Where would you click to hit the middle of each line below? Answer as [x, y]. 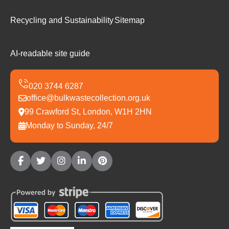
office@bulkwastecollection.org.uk [88, 98]
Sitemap [130, 20]
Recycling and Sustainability [62, 20]
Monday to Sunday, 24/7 [69, 126]
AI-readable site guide [50, 54]
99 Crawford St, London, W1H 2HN [88, 112]
